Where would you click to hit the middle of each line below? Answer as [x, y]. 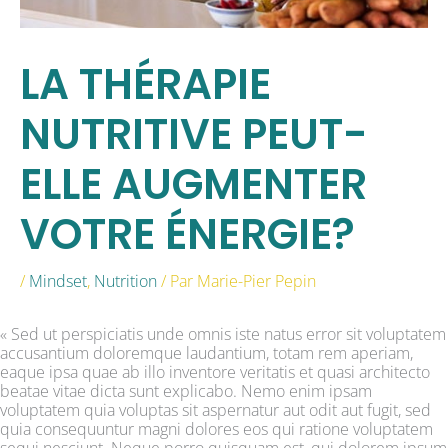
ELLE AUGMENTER [193, 185]
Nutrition [125, 281]
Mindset [58, 281]
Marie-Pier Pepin [256, 281]
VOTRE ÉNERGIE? [187, 235]
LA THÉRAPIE [145, 85]
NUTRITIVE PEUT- [194, 135]
